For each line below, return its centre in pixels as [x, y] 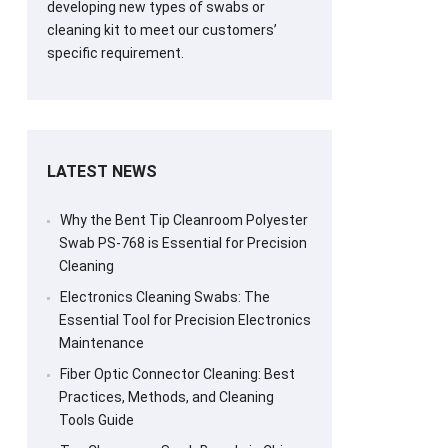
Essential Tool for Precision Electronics [184, 319]
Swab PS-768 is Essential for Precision [182, 242]
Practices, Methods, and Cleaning [166, 396]
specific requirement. [115, 52]
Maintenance [101, 342]
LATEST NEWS [101, 171]
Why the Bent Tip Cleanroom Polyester [183, 219]
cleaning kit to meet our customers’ [161, 29]
